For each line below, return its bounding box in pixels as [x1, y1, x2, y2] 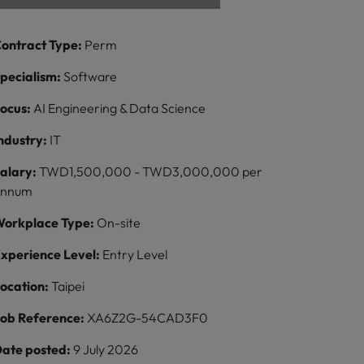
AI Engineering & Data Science [33, 100, 206, 116]
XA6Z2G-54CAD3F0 [87, 310, 209, 326]
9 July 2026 [73, 341, 139, 357]
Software [63, 68, 118, 84]
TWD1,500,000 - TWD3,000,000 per [39, 163, 263, 180]
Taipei [51, 278, 85, 294]
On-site [97, 214, 141, 231]
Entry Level [102, 246, 168, 262]
